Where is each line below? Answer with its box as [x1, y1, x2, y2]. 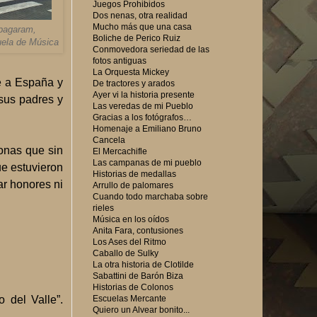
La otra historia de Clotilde [93, 259, 194, 270]
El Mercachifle [93, 146, 147, 156]
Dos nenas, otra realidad [93, 10, 188, 21]
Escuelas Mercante [93, 293, 166, 304]
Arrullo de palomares [93, 180, 173, 190]
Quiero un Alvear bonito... [93, 304, 190, 315]
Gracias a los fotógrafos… [93, 112, 192, 122]
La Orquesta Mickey [93, 67, 169, 77]
